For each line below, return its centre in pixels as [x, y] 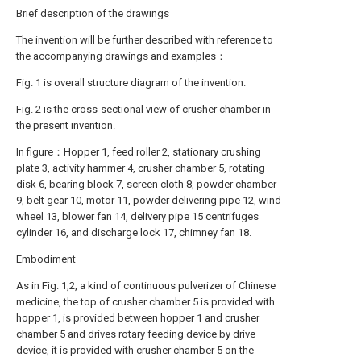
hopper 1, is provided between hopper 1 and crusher [138, 318]
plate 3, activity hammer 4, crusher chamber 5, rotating [141, 168]
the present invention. [66, 125]
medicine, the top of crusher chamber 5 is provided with [145, 302]
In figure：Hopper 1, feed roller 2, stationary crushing [139, 152]
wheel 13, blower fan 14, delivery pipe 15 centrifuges [137, 216]
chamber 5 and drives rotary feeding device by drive [136, 334]
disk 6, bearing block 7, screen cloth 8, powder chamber [146, 184]
